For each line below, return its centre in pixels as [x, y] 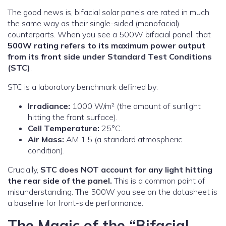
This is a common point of [159, 181]
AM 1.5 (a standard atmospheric [123, 139]
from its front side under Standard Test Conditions [110, 57]
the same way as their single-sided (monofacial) [94, 23]
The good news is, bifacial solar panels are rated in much [108, 12]
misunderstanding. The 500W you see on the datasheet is [112, 192]
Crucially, [24, 170]
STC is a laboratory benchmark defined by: [83, 87]
